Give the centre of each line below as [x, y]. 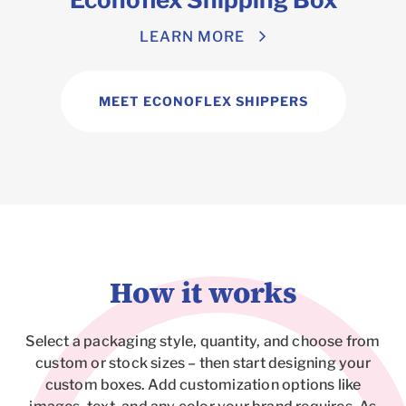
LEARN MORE [192, 37]
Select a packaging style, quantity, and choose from [203, 342]
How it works [203, 293]
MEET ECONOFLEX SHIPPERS [203, 101]
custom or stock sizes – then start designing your [203, 363]
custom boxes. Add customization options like [203, 385]
